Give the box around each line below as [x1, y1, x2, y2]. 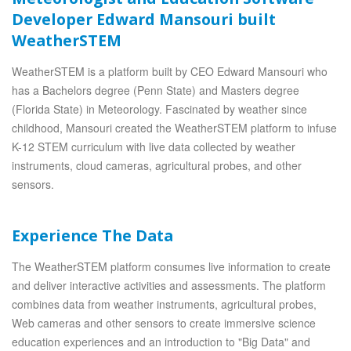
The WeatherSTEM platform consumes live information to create [12, 259, 331, 274]
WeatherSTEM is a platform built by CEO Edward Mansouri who [12, 63, 327, 79]
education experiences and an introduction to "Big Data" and [12, 334, 310, 349]
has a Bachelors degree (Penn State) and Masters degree [12, 82, 299, 98]
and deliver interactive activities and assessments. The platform [12, 277, 326, 293]
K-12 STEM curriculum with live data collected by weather [12, 139, 295, 154]
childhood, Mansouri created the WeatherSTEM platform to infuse [12, 120, 337, 136]
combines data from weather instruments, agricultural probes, [12, 296, 317, 312]
